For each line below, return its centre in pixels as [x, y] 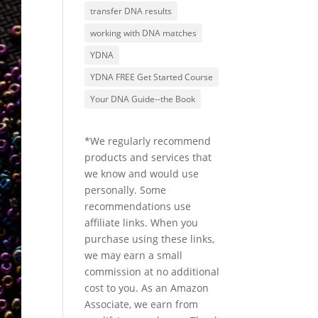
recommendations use [138, 207]
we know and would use [142, 174]
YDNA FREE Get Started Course [152, 77]
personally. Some [126, 190]
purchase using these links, [150, 239]
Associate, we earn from [142, 305]
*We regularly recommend [148, 141]
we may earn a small [134, 256]
